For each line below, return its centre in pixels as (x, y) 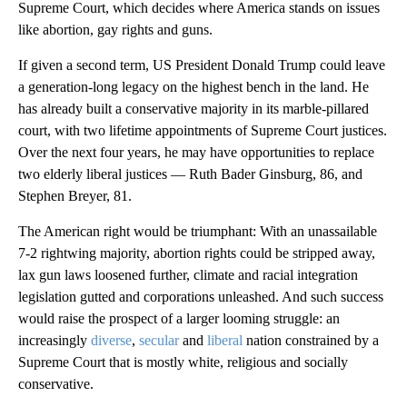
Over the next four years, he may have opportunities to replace (196, 153)
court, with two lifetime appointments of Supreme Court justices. (203, 131)
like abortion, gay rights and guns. (115, 30)
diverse (111, 341)
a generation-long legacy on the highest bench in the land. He (194, 87)
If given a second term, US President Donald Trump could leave (202, 65)
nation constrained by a (311, 341)
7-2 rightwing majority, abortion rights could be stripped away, (197, 253)
